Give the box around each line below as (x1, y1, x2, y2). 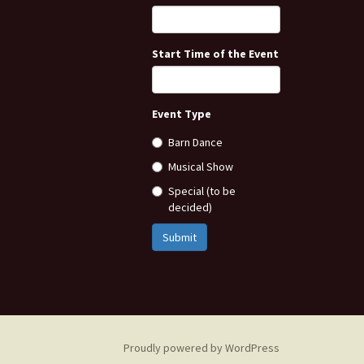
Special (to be (168, 184, 236, 198)
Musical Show (168, 159, 233, 174)
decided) (168, 200, 212, 214)
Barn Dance (168, 135, 223, 149)
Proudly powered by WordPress (123, 340, 279, 355)
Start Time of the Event (152, 46, 279, 61)
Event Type (152, 106, 211, 121)
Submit (162, 230, 197, 245)
